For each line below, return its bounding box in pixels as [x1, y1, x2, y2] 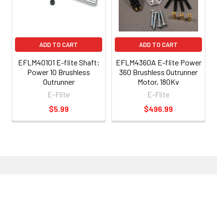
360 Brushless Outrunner [119, 67, 198, 77]
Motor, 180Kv [138, 77, 179, 87]
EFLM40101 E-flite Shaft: [17, 58, 100, 67]
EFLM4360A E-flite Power [115, 58, 201, 67]
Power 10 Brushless [27, 67, 90, 77]
